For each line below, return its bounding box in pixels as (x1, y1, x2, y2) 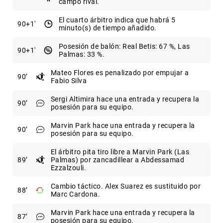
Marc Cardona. (50, 190, 100, 199)
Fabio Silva (50, 77, 87, 85)
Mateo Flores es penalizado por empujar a (50, 69, 189, 77)
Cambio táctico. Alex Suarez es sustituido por (50, 182, 201, 191)
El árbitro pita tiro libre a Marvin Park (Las (50, 148, 189, 156)
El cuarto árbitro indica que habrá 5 (58, 16, 176, 24)
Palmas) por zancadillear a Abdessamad (50, 156, 184, 164)
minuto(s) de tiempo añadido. (58, 24, 157, 32)
